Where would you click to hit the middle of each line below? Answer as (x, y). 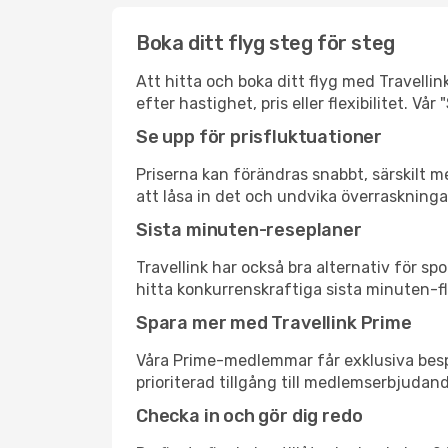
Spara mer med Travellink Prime (274, 323)
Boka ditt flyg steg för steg (265, 43)
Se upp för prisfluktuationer (259, 137)
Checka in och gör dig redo (249, 416)
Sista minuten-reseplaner (249, 230)
